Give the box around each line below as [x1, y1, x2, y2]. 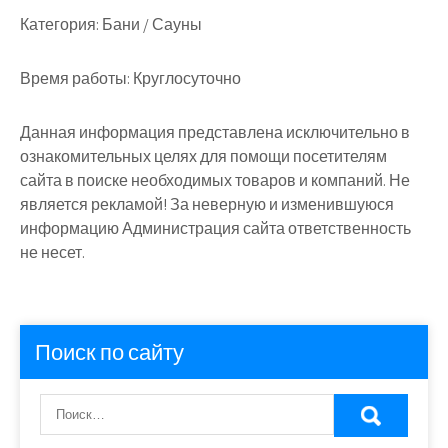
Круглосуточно [130, 68, 241, 89]
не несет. [20, 242, 85, 263]
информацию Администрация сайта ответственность [20, 218, 411, 239]
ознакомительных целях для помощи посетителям [20, 146, 387, 167]
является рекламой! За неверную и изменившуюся [20, 194, 394, 215]
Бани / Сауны [99, 14, 202, 35]
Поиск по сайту [35, 338, 184, 366]
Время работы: [20, 68, 130, 89]
